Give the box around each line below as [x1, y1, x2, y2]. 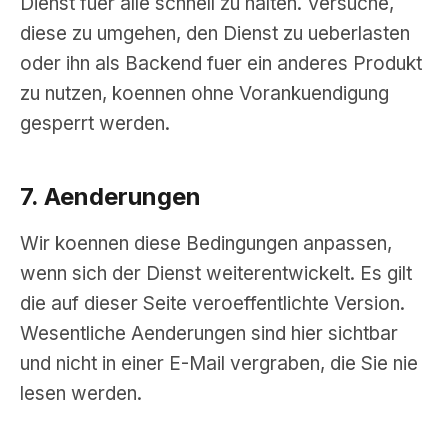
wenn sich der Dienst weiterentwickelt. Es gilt [20, 262, 412, 285]
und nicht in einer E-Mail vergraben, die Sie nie [20, 352, 418, 375]
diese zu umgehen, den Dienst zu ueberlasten [20, 22, 410, 45]
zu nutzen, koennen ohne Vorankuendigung [20, 82, 389, 105]
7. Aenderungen [20, 182, 201, 211]
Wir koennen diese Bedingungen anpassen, [20, 232, 392, 255]
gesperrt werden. [20, 112, 170, 135]
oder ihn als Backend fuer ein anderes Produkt [20, 52, 422, 75]
